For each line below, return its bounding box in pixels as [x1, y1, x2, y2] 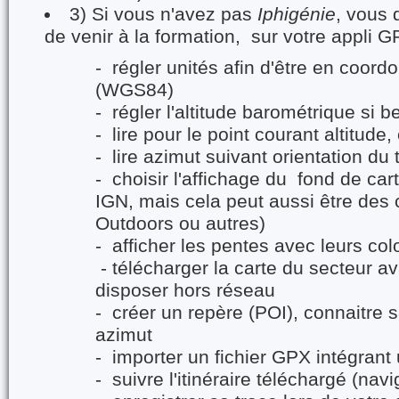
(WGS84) [94, 79, 174, 101]
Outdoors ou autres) [94, 213, 265, 234]
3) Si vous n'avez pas [69, 4, 258, 25]
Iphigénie [257, 4, 337, 25]
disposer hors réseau [94, 280, 275, 301]
